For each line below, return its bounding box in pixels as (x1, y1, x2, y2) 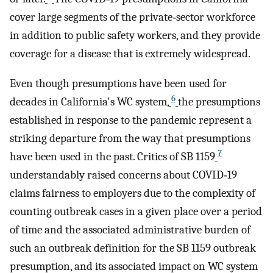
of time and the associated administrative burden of (10, 222, 250, 236)
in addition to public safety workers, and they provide (10, 29, 260, 43)
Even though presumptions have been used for (10, 76, 227, 90)
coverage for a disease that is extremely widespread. (10, 47, 250, 61)
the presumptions (178, 94, 260, 108)
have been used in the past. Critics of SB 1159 (10, 149, 215, 163)
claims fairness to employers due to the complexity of (10, 186, 255, 200)
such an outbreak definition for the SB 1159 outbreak (10, 241, 256, 255)
